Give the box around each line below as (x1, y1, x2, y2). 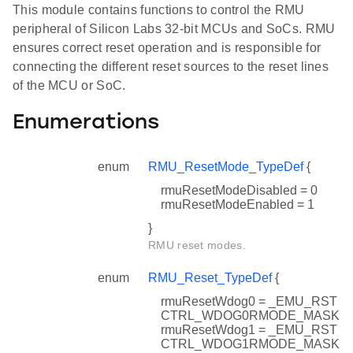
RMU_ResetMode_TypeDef (148, 160, 303, 174)
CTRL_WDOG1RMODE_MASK (161, 337, 340, 351)
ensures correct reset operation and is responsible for (13, 41, 321, 55)
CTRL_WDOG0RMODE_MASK (161, 309, 340, 323)
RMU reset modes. (148, 239, 246, 252)
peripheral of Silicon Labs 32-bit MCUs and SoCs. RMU (13, 22, 336, 36)
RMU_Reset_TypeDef (148, 271, 272, 285)
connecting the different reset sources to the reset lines (13, 60, 329, 74)
